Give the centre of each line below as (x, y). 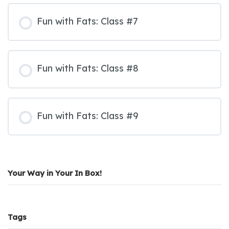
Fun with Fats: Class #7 (87, 21)
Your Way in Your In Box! (55, 173)
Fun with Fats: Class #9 (88, 116)
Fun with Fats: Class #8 (88, 68)
